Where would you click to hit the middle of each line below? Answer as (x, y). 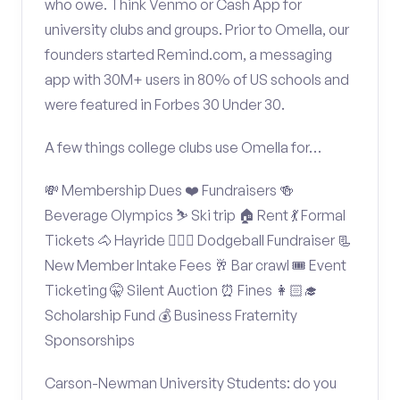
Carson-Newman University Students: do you (191, 383)
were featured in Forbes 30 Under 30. (165, 104)
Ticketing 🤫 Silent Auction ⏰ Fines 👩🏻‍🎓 (181, 290)
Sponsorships (90, 340)
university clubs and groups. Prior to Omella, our (197, 29)
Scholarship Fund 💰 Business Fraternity (171, 315)
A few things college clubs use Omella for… (183, 147)
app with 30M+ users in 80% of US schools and (197, 79)
